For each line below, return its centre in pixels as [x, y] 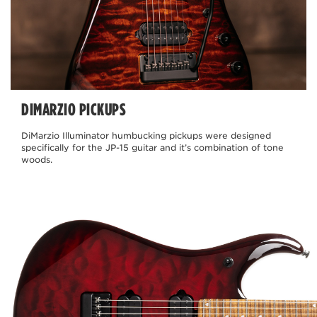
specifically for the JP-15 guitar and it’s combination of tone [152, 148]
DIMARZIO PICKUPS [74, 110]
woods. [37, 160]
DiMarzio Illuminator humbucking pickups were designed [146, 136]
